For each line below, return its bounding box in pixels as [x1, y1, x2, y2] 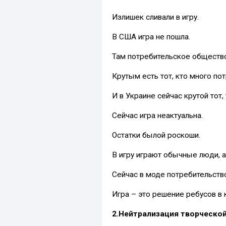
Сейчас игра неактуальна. [112, 110, 203, 120]
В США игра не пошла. [112, 32, 190, 41]
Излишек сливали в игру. [112, 12, 199, 22]
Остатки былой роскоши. [112, 130, 200, 140]
